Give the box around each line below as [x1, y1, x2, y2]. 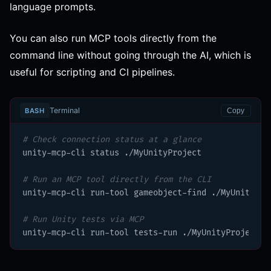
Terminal [49, 105, 80, 115]
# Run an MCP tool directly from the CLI [22, 174, 211, 185]
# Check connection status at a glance [22, 134, 201, 145]
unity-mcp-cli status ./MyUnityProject [22, 148, 201, 158]
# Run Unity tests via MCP [22, 214, 143, 225]
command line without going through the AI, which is [10, 49, 251, 62]
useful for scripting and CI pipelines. [10, 66, 175, 79]
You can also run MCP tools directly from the [10, 32, 217, 45]
